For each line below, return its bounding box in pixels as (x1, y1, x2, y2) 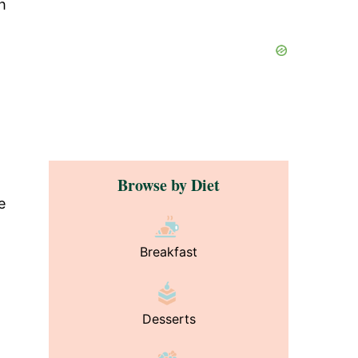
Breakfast (140, 244, 197, 260)
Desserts (141, 311, 196, 327)
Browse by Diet (117, 173, 220, 197)
